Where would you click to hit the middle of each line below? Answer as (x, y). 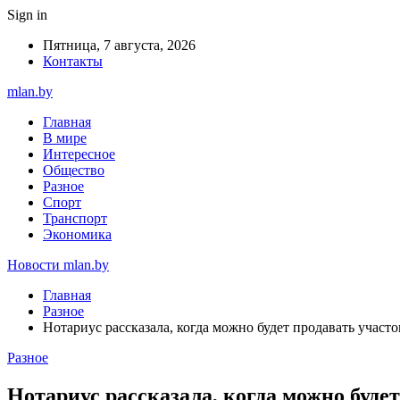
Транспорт (75, 218)
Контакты (73, 61)
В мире (65, 138)
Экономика (77, 234)
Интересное (79, 154)
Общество (74, 170)
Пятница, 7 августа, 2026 (119, 45)
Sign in (27, 15)
